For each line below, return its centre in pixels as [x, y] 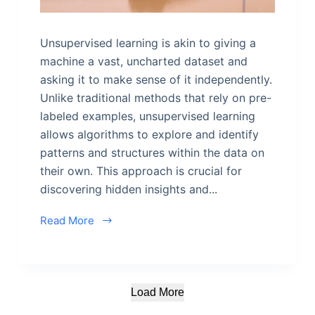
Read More [67, 220]
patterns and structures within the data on [152, 152]
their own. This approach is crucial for [141, 171]
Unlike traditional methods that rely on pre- [155, 97]
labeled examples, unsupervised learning [147, 116]
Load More [157, 292]
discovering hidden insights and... [128, 189]
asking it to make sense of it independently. [156, 79]
